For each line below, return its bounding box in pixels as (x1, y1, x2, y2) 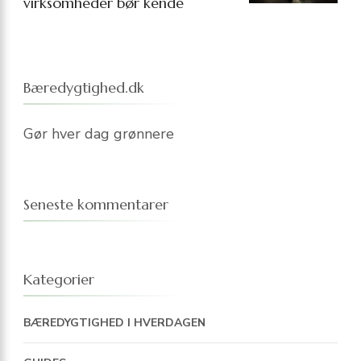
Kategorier (23, 270, 94, 289)
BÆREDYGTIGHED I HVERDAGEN (23, 315, 205, 331)
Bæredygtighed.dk (23, 78, 144, 98)
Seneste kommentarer (23, 195, 168, 214)
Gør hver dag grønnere (23, 124, 174, 144)
